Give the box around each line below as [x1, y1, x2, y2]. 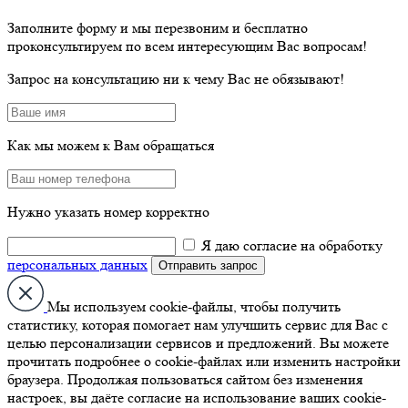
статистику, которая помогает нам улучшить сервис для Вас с [7, 316, 388, 333]
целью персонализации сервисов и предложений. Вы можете [7, 334, 389, 352]
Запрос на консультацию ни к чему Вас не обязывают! [7, 70, 344, 87]
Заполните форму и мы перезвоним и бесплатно [7, 19, 308, 36]
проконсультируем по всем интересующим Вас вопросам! [7, 37, 367, 55]
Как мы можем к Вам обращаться [7, 137, 214, 154]
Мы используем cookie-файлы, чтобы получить [47, 298, 341, 315]
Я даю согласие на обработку [201, 237, 382, 254]
